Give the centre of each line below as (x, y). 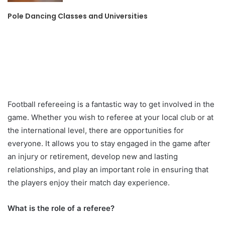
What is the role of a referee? (62, 208)
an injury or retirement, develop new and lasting (93, 156)
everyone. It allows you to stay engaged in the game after (109, 143)
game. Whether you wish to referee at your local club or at (110, 117)
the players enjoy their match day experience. (90, 182)
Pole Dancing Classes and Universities (78, 16)
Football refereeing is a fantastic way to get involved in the (111, 104)
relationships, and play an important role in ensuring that (108, 169)
